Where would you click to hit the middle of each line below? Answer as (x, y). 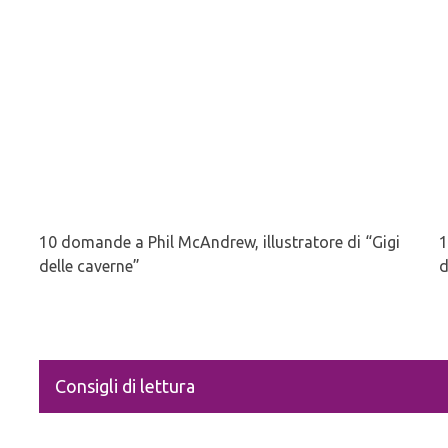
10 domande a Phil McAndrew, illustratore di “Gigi (219, 242)
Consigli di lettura (125, 386)
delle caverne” (89, 266)
